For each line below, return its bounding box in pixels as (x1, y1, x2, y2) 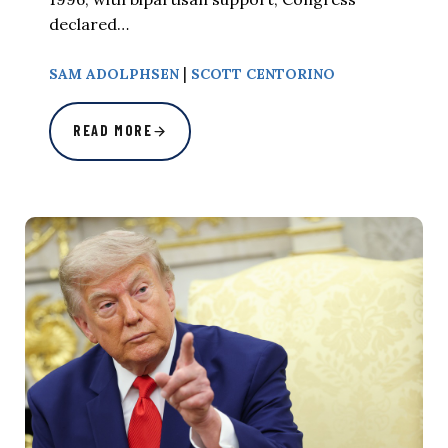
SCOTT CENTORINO (191, 65, 335, 84)
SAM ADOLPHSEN (49, 65, 179, 84)
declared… (49, 14, 129, 35)
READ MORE (73, 122, 153, 140)
